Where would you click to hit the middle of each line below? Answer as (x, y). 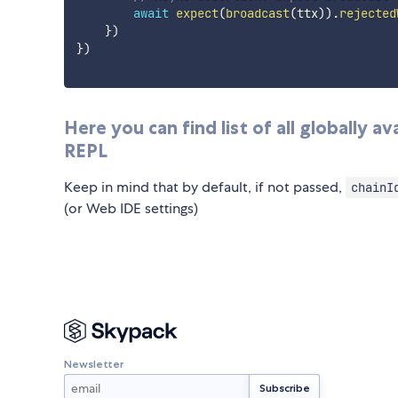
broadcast (257, 13)
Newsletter (94, 364)
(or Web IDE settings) (131, 208)
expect (197, 13)
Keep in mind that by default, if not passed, (205, 187)
